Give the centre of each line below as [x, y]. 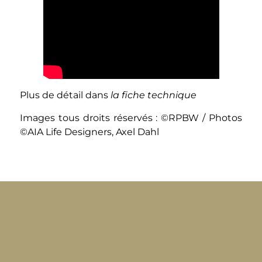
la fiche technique [153, 95]
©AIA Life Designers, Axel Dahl [89, 132]
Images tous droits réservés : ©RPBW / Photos [131, 118]
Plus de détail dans [65, 95]
